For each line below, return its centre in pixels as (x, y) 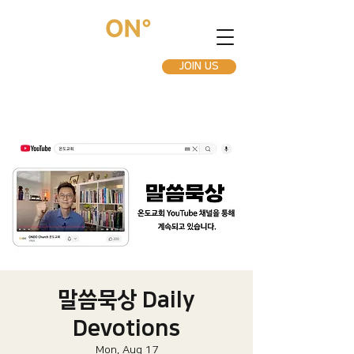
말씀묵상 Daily (126, 300)
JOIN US (199, 66)
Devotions (126, 328)
